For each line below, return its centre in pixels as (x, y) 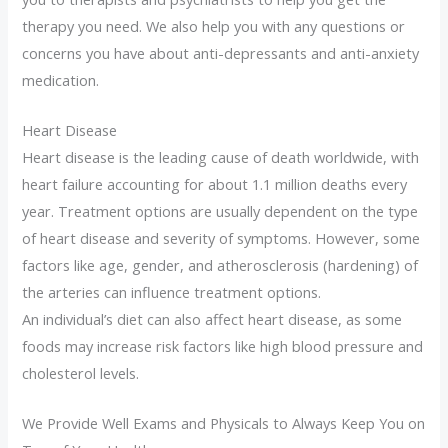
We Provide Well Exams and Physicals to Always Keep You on (224, 423)
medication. (61, 79)
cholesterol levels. (81, 373)
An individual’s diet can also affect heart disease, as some (212, 319)
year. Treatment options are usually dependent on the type (220, 211)
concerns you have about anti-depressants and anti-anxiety (221, 52)
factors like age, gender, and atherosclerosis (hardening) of (220, 265)
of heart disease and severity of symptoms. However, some (221, 238)
